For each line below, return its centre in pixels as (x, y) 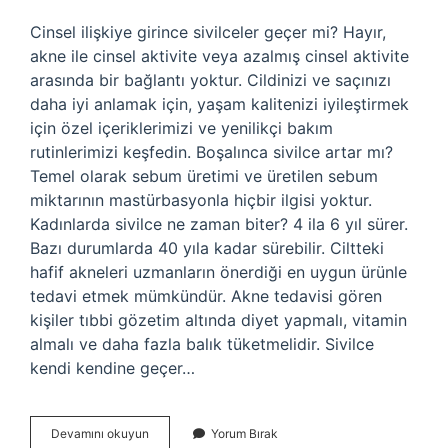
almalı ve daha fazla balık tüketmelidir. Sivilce (202, 344)
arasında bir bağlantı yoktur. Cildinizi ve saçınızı (210, 80)
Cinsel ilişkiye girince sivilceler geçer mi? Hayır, (208, 32)
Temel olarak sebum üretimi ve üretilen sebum (204, 176)
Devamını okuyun (100, 433)
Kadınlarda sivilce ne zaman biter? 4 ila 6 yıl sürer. (219, 224)
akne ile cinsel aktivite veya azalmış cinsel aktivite (219, 56)
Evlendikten (181, 432)
